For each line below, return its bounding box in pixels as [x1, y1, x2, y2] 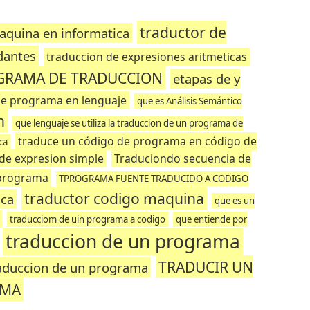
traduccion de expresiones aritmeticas [46, 49, 247, 64]
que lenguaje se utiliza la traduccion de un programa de [15, 117, 244, 129]
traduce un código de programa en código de [17, 134, 257, 149]
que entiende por [175, 213, 247, 226]
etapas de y [172, 70, 240, 87]
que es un [215, 194, 255, 207]
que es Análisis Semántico [136, 95, 242, 107]
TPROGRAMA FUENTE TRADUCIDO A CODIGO [58, 172, 248, 185]
